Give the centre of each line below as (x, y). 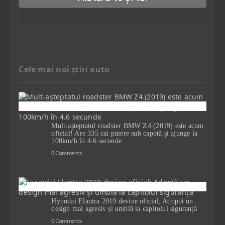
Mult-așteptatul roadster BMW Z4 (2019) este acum (128, 126)
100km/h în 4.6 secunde (87, 141)
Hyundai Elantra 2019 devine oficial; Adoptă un (122, 201)
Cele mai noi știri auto (64, 69)
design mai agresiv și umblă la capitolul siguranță (124, 208)
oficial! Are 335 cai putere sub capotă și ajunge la (125, 133)
